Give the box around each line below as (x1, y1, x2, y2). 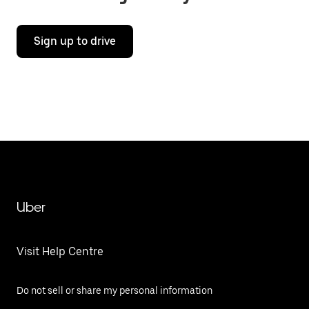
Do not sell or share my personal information (17, 285, 212, 296)
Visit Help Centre (17, 245, 103, 258)
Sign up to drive (34, 34, 116, 48)
